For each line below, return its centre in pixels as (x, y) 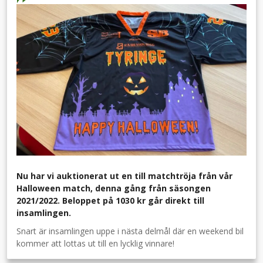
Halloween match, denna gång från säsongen (114, 188)
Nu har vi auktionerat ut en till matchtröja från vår (124, 176)
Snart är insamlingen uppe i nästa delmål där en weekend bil (130, 231)
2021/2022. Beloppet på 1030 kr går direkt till (110, 200)
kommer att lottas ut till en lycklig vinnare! (95, 243)
